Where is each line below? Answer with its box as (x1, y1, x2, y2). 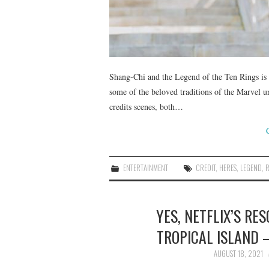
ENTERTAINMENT (123, 162, 169, 174)
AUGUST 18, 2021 (214, 247, 263, 259)
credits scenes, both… (109, 100, 183, 112)
